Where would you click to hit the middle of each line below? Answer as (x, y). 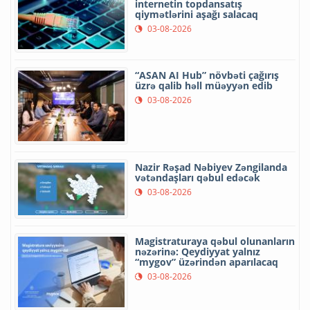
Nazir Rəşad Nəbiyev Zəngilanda (211, 167)
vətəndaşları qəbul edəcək (198, 177)
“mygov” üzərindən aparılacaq (207, 262)
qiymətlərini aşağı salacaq (197, 15)
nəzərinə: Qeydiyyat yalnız (198, 251)
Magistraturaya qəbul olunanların (215, 241)
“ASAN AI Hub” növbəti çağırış (207, 75)
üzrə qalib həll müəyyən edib (204, 85)
